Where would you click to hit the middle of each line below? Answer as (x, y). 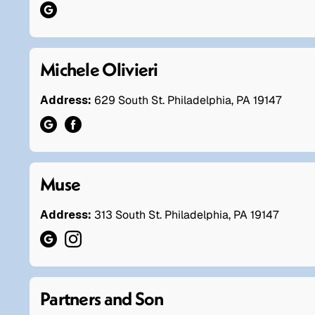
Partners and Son (102, 298)
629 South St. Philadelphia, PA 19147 (188, 100)
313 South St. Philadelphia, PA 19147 (186, 214)
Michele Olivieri (99, 69)
